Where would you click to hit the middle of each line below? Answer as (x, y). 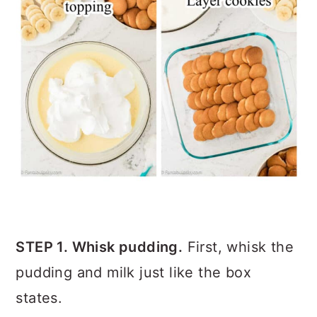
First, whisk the (238, 247)
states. (39, 298)
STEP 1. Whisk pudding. (99, 247)
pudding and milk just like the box (133, 272)
